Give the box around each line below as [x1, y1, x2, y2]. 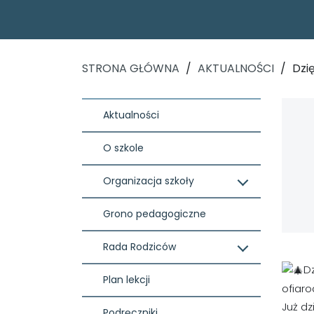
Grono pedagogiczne [103, 206, 206, 221]
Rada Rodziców [103, 239, 176, 254]
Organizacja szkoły [103, 173, 194, 188]
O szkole [103, 140, 144, 155]
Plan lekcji [103, 272, 150, 287]
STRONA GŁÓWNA [82, 60, 179, 76]
